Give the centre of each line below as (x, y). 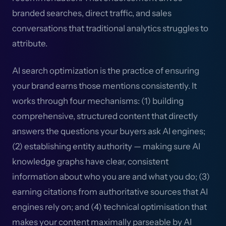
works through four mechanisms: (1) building (98, 101)
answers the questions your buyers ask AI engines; (109, 131)
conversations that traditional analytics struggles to (110, 28)
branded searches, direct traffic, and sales (92, 13)
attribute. (30, 43)
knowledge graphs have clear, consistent (90, 161)
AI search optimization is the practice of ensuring (106, 71)
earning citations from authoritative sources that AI (110, 192)
